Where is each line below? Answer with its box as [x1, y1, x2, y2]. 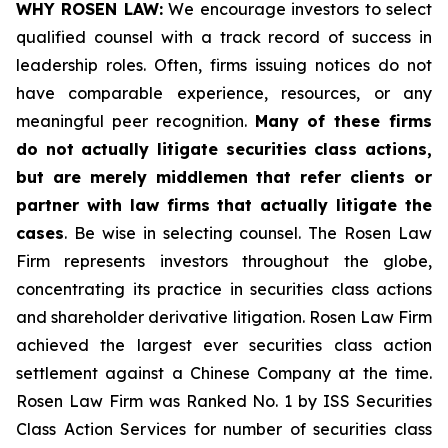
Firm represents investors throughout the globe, [16, 251, 432, 271]
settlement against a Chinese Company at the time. [16, 363, 432, 383]
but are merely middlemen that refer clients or [16, 167, 432, 187]
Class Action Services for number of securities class [16, 419, 432, 439]
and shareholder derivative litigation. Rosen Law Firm [16, 307, 432, 327]
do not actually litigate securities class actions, [16, 139, 432, 159]
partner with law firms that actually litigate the [16, 195, 432, 215]
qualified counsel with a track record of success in [16, 27, 432, 47]
